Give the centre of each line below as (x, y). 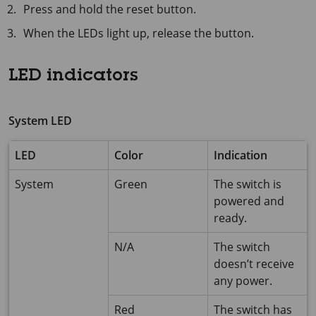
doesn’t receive (254, 264)
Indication (241, 156)
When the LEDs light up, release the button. (139, 34)
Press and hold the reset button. (110, 10)
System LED (40, 121)
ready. (230, 218)
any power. (243, 281)
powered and (249, 201)
